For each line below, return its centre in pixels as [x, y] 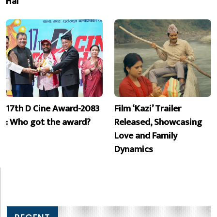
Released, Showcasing [158, 122]
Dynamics [134, 149]
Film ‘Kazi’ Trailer [148, 108]
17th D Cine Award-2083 [53, 108]
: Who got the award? [48, 122]
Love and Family [146, 135]
